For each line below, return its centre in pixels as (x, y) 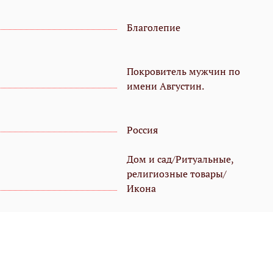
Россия (142, 130)
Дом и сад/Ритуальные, (180, 159)
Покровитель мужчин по (183, 72)
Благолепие (154, 28)
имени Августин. (165, 86)
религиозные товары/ (177, 174)
